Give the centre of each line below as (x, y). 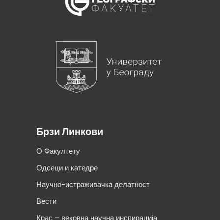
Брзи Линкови (70, 132)
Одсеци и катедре (67, 168)
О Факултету (58, 151)
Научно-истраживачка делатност (93, 185)
